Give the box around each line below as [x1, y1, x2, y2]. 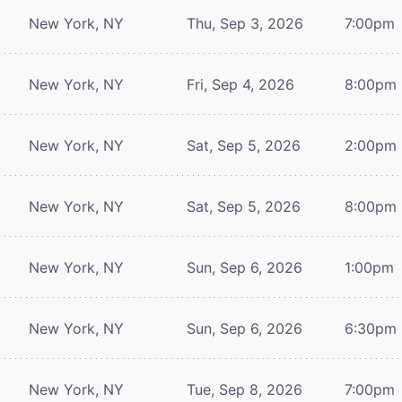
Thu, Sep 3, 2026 [187, 13, 303, 32]
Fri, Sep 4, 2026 [187, 74, 294, 93]
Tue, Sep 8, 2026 [187, 380, 302, 398]
